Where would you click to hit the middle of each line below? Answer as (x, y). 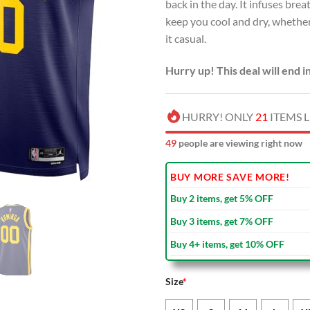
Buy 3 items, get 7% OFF (222, 221)
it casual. (186, 39)
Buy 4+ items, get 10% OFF (227, 244)
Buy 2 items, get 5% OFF (222, 198)
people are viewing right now (239, 143)
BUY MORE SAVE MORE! (230, 176)
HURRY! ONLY (219, 116)
